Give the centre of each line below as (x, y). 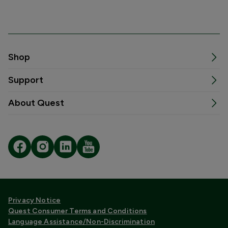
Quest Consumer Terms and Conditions (78, 211)
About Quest (36, 103)
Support (26, 80)
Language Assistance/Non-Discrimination (82, 221)
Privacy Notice (35, 200)
